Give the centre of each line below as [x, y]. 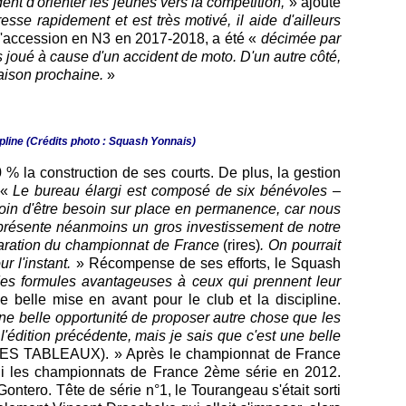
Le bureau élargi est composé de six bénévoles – [177, 190]
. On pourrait [301, 245]
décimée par [301, 38]
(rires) [240, 245]
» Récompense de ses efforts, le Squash [206, 263]
